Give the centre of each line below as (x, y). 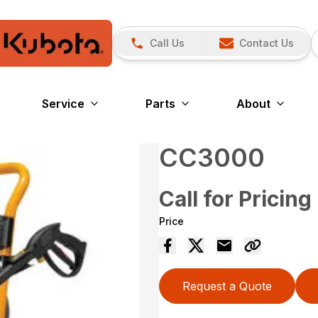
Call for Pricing (235, 199)
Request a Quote (227, 286)
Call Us (167, 43)
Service (63, 104)
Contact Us (267, 43)
